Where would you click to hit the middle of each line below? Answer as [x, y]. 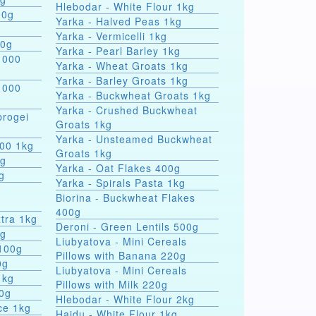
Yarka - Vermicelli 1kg [111, 36]
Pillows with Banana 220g [121, 255]
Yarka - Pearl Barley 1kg [118, 51]
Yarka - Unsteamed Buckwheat [75, 139]
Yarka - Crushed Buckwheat [126, 110]
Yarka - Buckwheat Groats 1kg [133, 95]
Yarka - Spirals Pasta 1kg [120, 183]
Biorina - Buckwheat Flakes [75, 197]
